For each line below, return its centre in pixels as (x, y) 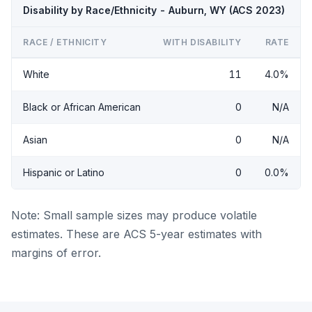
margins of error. (56, 253)
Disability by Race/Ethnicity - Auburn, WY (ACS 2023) (154, 10)
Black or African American (82, 107)
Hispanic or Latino (64, 172)
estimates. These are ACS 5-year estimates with (136, 234)
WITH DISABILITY (202, 42)
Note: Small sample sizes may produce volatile (134, 215)
